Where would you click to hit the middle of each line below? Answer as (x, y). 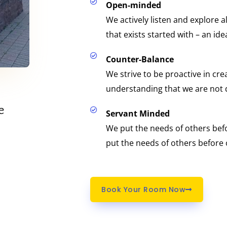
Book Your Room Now (143, 189)
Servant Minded (138, 113)
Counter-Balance (140, 59)
